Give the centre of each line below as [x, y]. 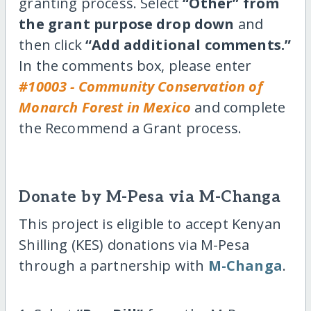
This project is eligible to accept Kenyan [150, 224]
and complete [238, 108]
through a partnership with [114, 266]
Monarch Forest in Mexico [105, 108]
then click [52, 45]
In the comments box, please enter [135, 66]
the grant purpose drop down [127, 24]
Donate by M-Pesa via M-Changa [150, 198]
